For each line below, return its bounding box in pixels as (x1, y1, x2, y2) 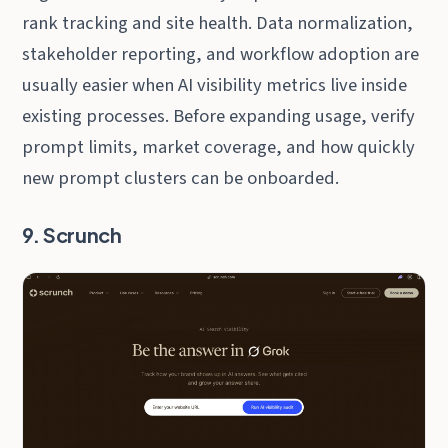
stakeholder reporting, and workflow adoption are (22, 40, 420, 67)
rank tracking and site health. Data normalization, (22, 9, 414, 36)
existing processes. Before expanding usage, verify (22, 102, 416, 129)
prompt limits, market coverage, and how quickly (22, 133, 416, 160)
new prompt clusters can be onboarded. (22, 164, 340, 191)
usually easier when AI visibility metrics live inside (22, 71, 408, 98)
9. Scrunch (22, 221, 122, 247)
